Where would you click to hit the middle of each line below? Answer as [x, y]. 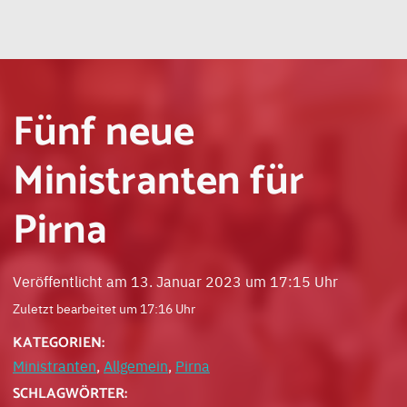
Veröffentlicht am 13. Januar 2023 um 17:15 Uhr [175, 281]
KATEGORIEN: [59, 343]
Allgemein [136, 365]
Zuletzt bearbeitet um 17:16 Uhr [104, 308]
